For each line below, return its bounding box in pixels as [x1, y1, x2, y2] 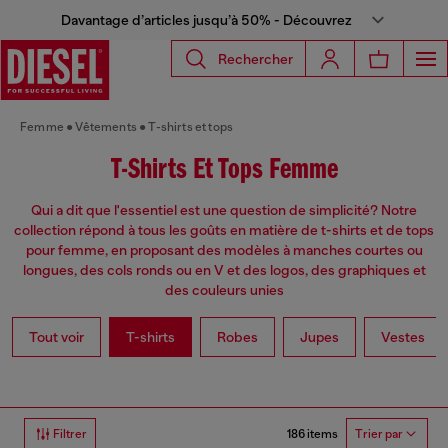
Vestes [381, 329, 425, 346]
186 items [287, 426, 338, 441]
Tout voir [29, 329, 84, 346]
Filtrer [53, 427, 87, 442]
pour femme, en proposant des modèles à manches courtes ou [25, 242, 423, 259]
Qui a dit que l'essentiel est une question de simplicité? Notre [31, 202, 417, 219]
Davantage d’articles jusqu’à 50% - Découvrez [60, 12, 352, 28]
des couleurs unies [164, 282, 284, 299]
